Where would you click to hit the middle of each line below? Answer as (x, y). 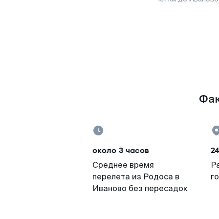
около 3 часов (121, 150)
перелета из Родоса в (136, 177)
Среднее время (123, 165)
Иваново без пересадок (140, 188)
